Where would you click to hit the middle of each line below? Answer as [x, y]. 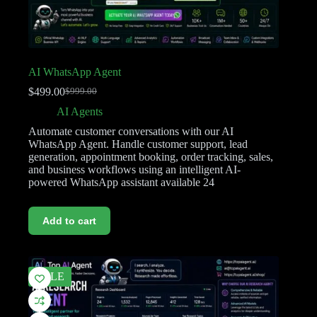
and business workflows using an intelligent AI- [134, 169]
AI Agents [80, 111]
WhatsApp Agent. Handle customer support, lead [138, 144]
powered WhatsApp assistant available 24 [121, 182]
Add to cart [69, 220]
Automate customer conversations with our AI [131, 131]
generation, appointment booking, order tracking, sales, [151, 156]
